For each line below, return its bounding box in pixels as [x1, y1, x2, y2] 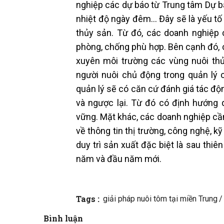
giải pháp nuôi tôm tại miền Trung [103, 193, 217, 203]
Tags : [76, 193, 99, 204]
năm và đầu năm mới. [76, 153, 161, 164]
